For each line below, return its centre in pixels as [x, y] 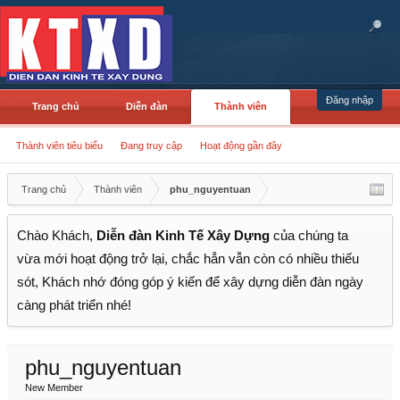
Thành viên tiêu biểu [59, 146]
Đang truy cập [151, 146]
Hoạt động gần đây [241, 146]
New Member [54, 387]
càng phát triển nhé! [74, 305]
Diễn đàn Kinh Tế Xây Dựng [183, 236]
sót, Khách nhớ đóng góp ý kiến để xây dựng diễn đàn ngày [190, 282]
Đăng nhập [350, 100]
